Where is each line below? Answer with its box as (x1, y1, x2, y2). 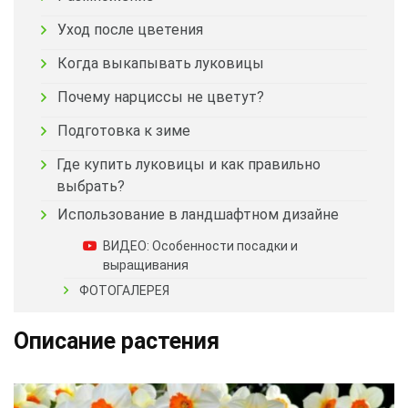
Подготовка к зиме (57, 122, 190, 139)
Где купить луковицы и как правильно (56, 156, 321, 173)
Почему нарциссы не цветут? (57, 88, 264, 106)
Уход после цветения (57, 21, 203, 38)
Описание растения (14, 328, 219, 354)
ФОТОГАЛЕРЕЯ (79, 283, 169, 298)
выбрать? (56, 178, 126, 195)
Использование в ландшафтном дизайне (57, 206, 339, 223)
